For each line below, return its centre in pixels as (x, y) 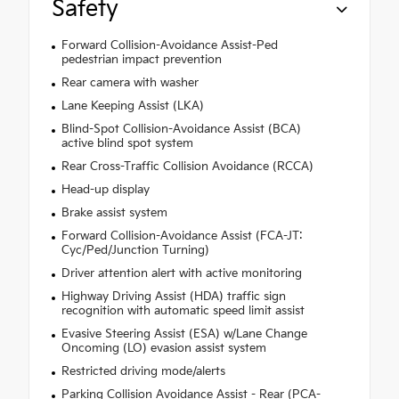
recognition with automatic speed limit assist (183, 311)
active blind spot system (127, 144)
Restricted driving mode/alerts (143, 372)
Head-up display (105, 190)
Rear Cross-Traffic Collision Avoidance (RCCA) (187, 167)
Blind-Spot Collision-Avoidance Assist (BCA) (181, 130)
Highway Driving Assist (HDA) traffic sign (173, 297)
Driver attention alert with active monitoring (181, 274)
